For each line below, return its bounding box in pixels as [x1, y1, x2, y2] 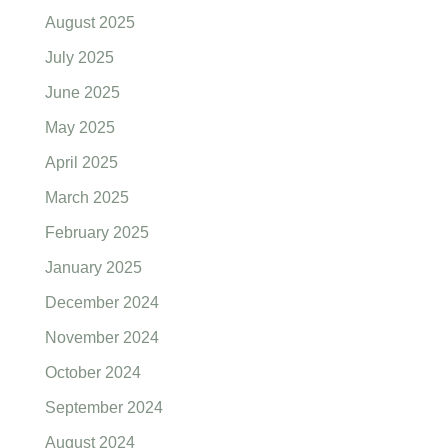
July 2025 [44, 49, 114, 67]
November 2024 [44, 329, 159, 347]
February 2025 [44, 224, 149, 242]
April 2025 [44, 154, 118, 172]
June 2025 [44, 84, 120, 102]
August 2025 [44, 14, 135, 32]
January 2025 [44, 259, 142, 277]
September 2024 [44, 399, 163, 417]
